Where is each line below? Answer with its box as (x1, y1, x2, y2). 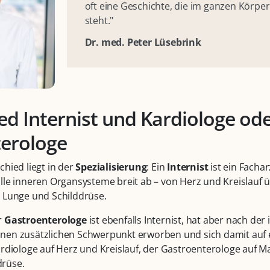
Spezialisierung (75, 160, 147, 174)
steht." (84, 14, 114, 28)
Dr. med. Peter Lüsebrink (84, 36, 201, 49)
